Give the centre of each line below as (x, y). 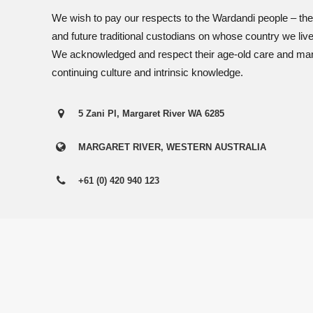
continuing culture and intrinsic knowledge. (147, 72)
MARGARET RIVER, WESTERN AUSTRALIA (172, 147)
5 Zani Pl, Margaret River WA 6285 (151, 114)
